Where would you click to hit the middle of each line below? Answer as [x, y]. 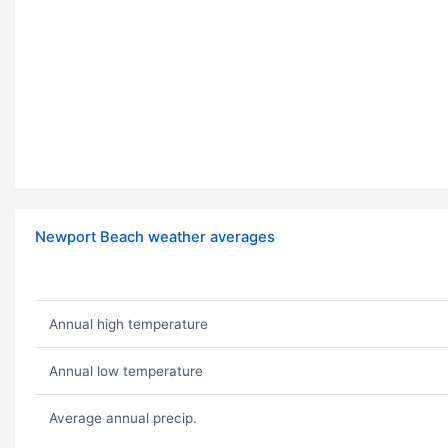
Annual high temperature [128, 324]
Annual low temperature [125, 371]
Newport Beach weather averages [155, 237]
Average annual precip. [122, 418]
